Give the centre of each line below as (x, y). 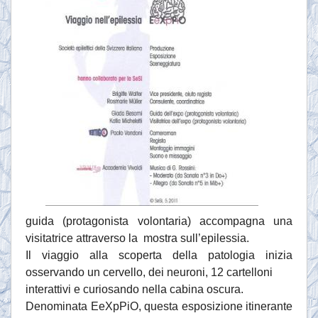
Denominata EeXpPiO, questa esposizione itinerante (159, 307)
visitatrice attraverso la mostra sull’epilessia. (137, 238)
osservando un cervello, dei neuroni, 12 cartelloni (149, 273)
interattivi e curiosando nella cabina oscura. (135, 290)
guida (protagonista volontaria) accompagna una (159, 221)
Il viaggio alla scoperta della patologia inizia (159, 256)
